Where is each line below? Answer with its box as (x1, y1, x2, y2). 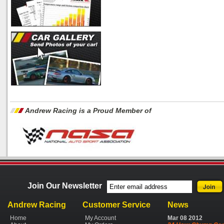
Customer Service (82, 200, 150, 209)
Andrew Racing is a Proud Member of (24, 106, 151, 114)
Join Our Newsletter (27, 181, 102, 190)
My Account (85, 214, 116, 221)
